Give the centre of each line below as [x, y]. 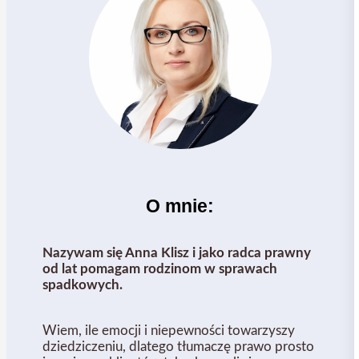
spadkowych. [83, 285]
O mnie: [180, 206]
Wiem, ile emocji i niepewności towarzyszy [169, 331]
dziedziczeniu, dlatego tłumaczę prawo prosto [178, 347]
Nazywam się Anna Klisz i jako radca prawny [177, 253]
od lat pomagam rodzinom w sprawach [160, 269]
